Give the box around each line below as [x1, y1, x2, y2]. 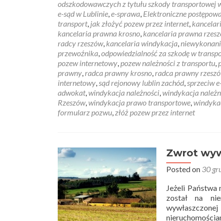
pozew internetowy [58, 58, 117, 68]
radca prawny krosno [85, 68, 152, 77]
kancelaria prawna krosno [58, 29, 140, 38]
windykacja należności [88, 88, 159, 97]
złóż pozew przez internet [115, 108, 195, 117]
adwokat [58, 88, 85, 97]
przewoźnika [58, 48, 98, 58]
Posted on [166, 164, 202, 174]
